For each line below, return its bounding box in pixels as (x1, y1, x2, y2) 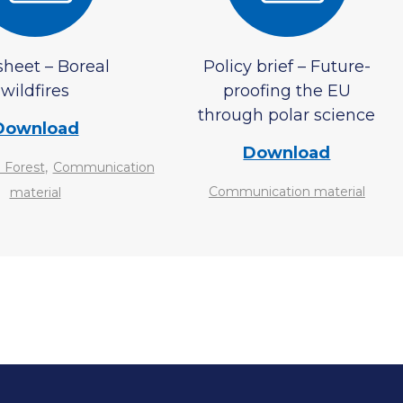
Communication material (208, 184, 365, 200)
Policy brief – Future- (202, 57, 371, 76)
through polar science (198, 105, 376, 125)
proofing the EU (222, 81, 351, 101)
